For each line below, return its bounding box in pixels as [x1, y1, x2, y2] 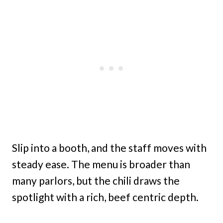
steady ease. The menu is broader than [12, 157, 190, 170]
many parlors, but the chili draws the [12, 174, 180, 187]
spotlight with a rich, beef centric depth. [12, 190, 199, 203]
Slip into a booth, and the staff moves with [12, 141, 207, 154]
